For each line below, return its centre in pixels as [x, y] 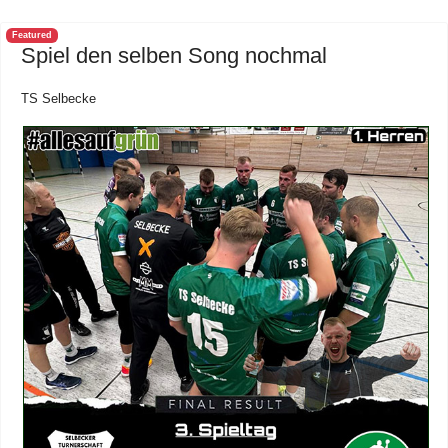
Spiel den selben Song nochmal [174, 55]
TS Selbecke [58, 98]
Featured [31, 34]
